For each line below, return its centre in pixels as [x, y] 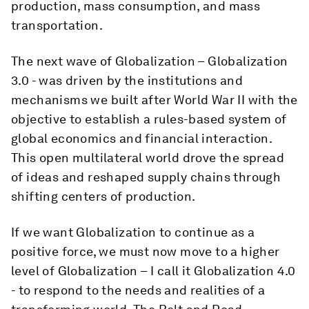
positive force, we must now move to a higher [146, 251]
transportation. [57, 25]
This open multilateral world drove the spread [148, 158]
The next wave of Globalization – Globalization [150, 61]
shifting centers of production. [103, 196]
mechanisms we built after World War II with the [154, 100]
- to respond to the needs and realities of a [138, 290]
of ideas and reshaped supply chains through [146, 177]
